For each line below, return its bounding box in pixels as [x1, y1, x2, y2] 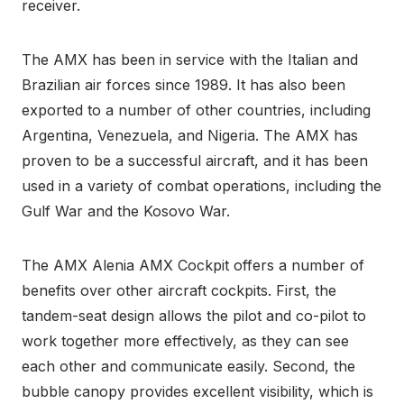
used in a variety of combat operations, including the [22, 176, 381, 195]
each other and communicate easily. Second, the [22, 356, 355, 375]
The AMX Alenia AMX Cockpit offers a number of [22, 255, 364, 274]
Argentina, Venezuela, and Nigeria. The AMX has [22, 125, 358, 144]
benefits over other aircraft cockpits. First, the [22, 280, 336, 299]
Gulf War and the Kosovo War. [22, 201, 230, 220]
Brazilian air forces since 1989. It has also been [22, 75, 345, 94]
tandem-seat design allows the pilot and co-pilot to [22, 306, 366, 325]
